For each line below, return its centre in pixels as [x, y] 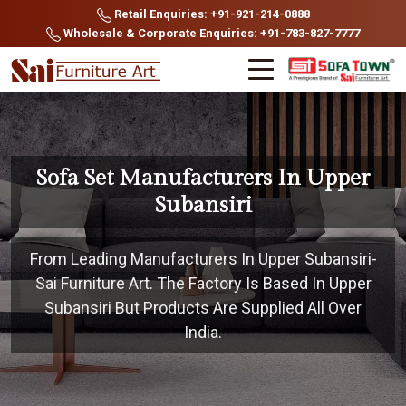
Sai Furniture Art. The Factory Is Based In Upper [203, 283]
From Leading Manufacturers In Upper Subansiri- [203, 259]
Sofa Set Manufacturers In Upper [203, 178]
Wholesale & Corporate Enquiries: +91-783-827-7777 [210, 33]
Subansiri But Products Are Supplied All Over [203, 308]
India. [203, 332]
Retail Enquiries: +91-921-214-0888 [210, 14]
